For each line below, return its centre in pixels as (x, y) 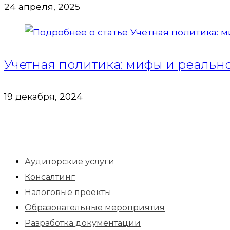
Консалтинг (50, 177)
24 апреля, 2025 (42, 7)
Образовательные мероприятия (95, 207)
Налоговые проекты (68, 192)
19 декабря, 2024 (43, 96)
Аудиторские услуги (70, 161)
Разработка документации (83, 223)
